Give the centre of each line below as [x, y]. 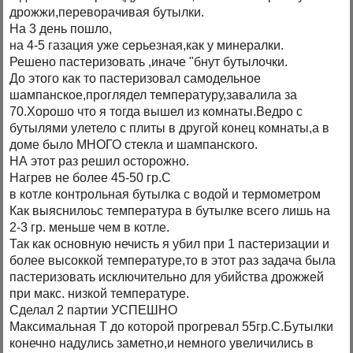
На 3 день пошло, [61, 28]
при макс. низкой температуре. [100, 293]
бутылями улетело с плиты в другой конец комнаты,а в [170, 128]
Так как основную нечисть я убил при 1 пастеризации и [170, 243]
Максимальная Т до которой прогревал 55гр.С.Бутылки [172, 326]
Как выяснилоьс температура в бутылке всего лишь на [170, 210]
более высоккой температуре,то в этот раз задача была [173, 260]
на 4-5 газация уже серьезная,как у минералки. [147, 45]
